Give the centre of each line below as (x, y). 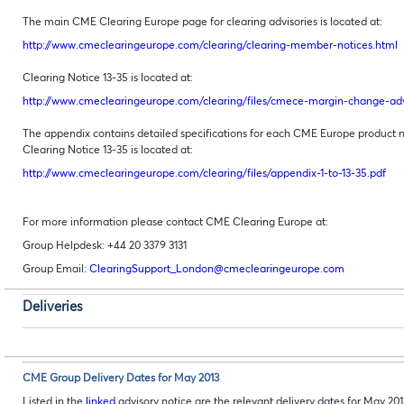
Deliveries (53, 307)
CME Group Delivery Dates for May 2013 (121, 379)
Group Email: (56, 270)
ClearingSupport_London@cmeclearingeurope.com (217, 270)
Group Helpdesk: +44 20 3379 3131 (105, 247)
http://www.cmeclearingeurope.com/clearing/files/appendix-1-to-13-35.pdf (204, 174)
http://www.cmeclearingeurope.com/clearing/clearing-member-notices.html (210, 46)
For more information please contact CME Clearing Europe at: (175, 223)
